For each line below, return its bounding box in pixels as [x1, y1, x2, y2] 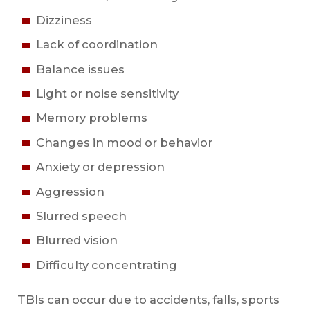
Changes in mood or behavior [35, 135, 212, 149]
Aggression [35, 184, 104, 199]
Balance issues [35, 62, 125, 76]
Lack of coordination [35, 37, 158, 52]
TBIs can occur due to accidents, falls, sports [17, 292, 280, 307]
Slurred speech [35, 208, 127, 223]
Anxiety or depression [35, 160, 165, 174]
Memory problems [35, 111, 147, 125]
